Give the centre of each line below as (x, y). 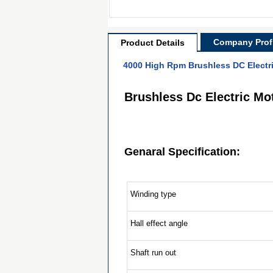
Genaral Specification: (182, 152)
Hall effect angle (159, 223)
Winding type (154, 194)
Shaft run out (154, 253)
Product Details (153, 43)
